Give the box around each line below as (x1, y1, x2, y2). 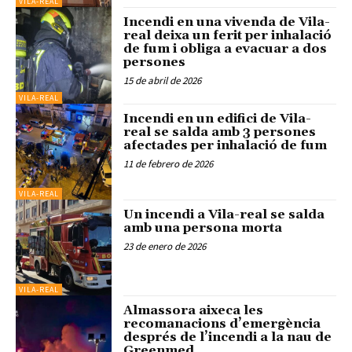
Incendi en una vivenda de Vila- (123, 14, 331, 31)
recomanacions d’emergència (123, 316, 321, 332)
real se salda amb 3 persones (123, 123, 317, 140)
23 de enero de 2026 (123, 240, 207, 254)
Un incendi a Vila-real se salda (123, 207, 325, 223)
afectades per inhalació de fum (123, 137, 328, 153)
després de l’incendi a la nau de (123, 329, 332, 346)
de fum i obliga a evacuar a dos (123, 41, 328, 57)
